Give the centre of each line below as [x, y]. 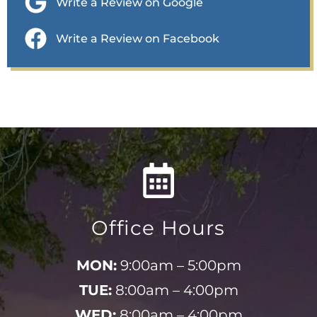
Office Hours [158, 228]
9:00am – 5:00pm [179, 266]
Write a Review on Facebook [137, 39]
